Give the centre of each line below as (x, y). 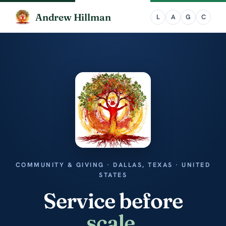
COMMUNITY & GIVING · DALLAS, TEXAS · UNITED (113, 165)
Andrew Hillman (73, 17)
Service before (113, 201)
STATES (113, 175)
